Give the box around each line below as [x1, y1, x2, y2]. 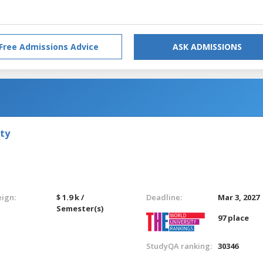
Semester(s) [56, 203, 104, 214]
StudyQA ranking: [146, 240, 212, 251]
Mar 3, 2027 [218, 191, 260, 203]
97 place [218, 212, 249, 223]
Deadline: [146, 191, 182, 203]
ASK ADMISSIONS [173, 41, 242, 52]
